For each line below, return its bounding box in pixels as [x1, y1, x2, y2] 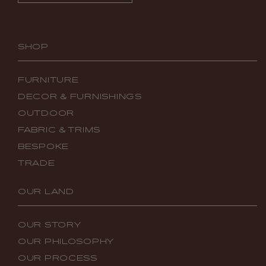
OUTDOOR [18, 109, 75, 118]
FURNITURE [18, 75, 79, 84]
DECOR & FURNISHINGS [18, 92, 142, 101]
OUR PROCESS [18, 254, 97, 262]
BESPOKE [18, 142, 69, 151]
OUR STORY [18, 220, 81, 229]
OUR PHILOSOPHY [18, 237, 115, 246]
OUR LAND [18, 187, 74, 196]
